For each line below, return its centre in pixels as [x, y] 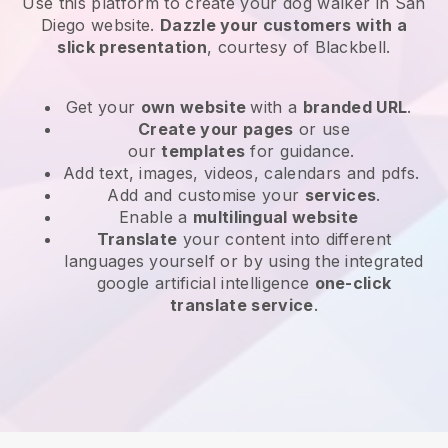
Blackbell [350, 46]
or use [321, 128]
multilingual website [275, 216]
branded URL [355, 106]
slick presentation [132, 46]
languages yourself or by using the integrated [244, 260]
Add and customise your [206, 194]
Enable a [156, 216]
